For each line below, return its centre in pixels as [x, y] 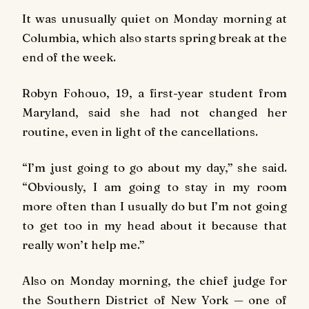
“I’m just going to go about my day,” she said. [154, 167]
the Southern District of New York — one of [154, 299]
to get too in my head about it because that [154, 225]
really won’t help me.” [83, 244]
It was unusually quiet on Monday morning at [154, 19]
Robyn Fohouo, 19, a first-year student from [154, 93]
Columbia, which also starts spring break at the [154, 38]
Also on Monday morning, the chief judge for [154, 280]
